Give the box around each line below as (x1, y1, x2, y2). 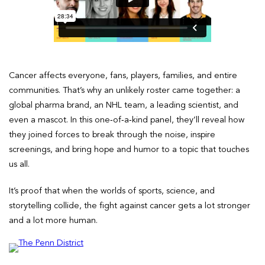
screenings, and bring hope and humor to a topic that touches (9, 145, 249, 154)
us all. (9, 160, 30, 169)
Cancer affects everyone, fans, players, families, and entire (9, 71, 237, 80)
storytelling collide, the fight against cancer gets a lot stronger (9, 201, 250, 210)
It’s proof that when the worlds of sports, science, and (9, 186, 215, 195)
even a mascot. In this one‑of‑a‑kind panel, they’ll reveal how (9, 115, 244, 124)
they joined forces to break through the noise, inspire (9, 130, 215, 139)
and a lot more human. (9, 216, 98, 225)
